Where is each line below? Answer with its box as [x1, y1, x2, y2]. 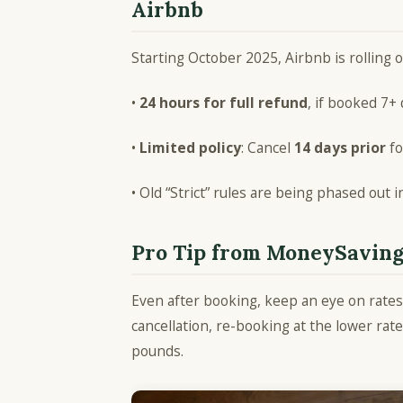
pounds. [131, 341, 191, 362]
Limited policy [139, 138, 241, 158]
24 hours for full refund [139, 93, 308, 113]
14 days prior [294, 138, 386, 158]
